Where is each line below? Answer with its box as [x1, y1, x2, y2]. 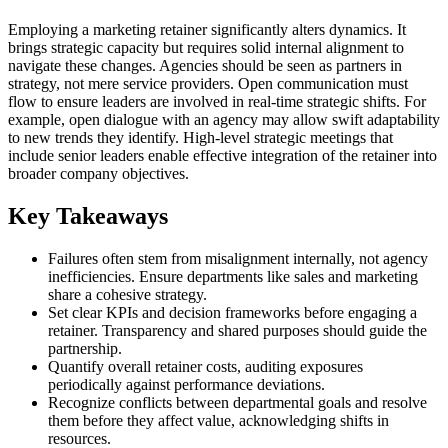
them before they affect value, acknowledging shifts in [48, 412, 389, 430]
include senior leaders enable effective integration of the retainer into [8, 147, 437, 165]
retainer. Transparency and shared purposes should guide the [48, 322, 427, 340]
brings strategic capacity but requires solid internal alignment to [8, 39, 404, 57]
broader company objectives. [8, 165, 189, 183]
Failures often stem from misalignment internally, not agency [48, 250, 428, 268]
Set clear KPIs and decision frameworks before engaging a [48, 304, 417, 322]
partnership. [48, 340, 122, 358]
